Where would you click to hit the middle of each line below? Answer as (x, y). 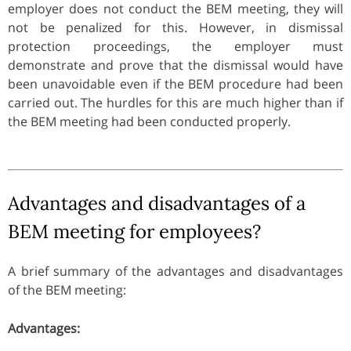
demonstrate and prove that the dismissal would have (175, 65)
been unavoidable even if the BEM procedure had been (175, 83)
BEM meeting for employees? (134, 231)
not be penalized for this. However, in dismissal (175, 27)
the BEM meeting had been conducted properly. (149, 121)
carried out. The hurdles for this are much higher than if (175, 102)
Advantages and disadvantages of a (157, 203)
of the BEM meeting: (67, 289)
